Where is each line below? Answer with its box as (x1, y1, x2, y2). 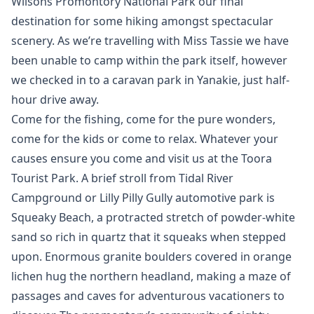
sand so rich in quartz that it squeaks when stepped (11, 229, 286, 245)
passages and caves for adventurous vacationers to (11, 288, 285, 303)
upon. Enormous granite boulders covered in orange (11, 249, 292, 264)
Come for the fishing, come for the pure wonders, (11, 111, 275, 127)
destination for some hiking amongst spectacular (11, 13, 273, 29)
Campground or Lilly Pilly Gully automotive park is (11, 190, 275, 205)
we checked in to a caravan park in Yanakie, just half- (11, 72, 289, 88)
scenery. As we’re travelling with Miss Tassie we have (11, 33, 289, 48)
